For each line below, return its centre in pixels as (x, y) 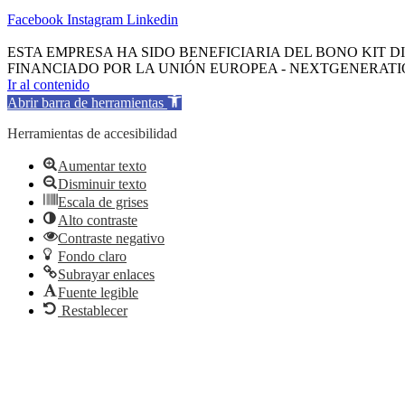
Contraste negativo (111, 239)
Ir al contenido (48, 85)
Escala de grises (103, 202)
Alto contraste (98, 221)
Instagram (95, 20)
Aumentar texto (102, 166)
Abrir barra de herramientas (85, 103)
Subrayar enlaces (106, 275)
